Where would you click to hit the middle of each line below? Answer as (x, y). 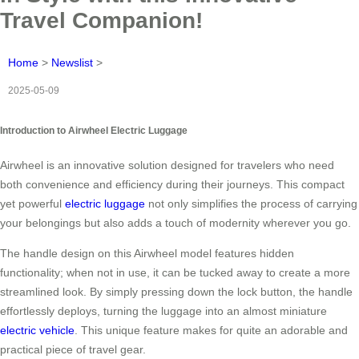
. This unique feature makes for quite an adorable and (211, 331)
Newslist (72, 62)
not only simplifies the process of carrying (251, 204)
